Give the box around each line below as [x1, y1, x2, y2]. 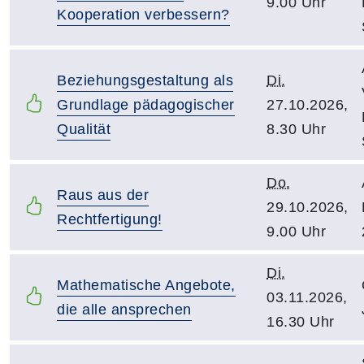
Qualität [57, 121, 110, 137]
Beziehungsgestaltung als [57, 72, 233, 89]
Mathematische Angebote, [57, 277, 236, 293]
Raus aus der [57, 187, 149, 203]
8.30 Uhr [266, 121, 326, 137]
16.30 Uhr [266, 314, 335, 330]
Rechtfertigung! [57, 211, 162, 227]
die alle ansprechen [57, 301, 192, 318]
